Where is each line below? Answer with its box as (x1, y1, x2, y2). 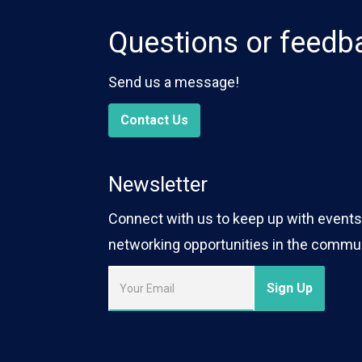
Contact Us (120, 112, 189, 128)
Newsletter (108, 171, 208, 196)
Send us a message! (108, 73, 240, 90)
